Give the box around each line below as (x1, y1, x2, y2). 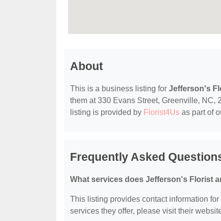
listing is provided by (70, 108, 144, 117)
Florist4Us (144, 108, 180, 117)
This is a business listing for (70, 84, 169, 93)
